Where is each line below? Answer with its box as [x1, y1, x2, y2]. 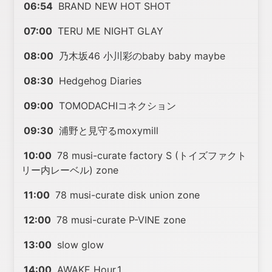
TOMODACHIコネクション [56, 100, 177, 112]
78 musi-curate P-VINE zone [53, 214, 186, 226]
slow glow [54, 239, 104, 251]
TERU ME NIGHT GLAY [55, 25, 164, 37]
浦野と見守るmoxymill [56, 124, 159, 137]
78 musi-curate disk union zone [52, 189, 200, 201]
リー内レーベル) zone [21, 164, 119, 176]
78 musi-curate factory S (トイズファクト [54, 149, 247, 161]
